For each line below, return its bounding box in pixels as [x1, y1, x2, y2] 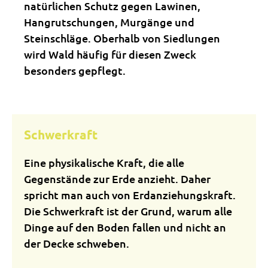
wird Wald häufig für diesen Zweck [24, 47, 196, 61]
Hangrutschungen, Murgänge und [24, 15, 194, 29]
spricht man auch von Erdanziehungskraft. [24, 188, 236, 202]
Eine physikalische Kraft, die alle [24, 156, 184, 169]
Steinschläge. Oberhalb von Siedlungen [24, 31, 220, 45]
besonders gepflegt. [24, 63, 126, 77]
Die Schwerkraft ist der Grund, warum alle [24, 204, 232, 218]
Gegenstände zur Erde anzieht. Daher [24, 172, 211, 185]
